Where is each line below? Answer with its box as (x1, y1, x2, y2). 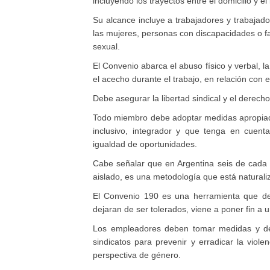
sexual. (93, 41, 120, 51)
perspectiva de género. (93, 250, 181, 260)
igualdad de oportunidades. (93, 139, 197, 149)
